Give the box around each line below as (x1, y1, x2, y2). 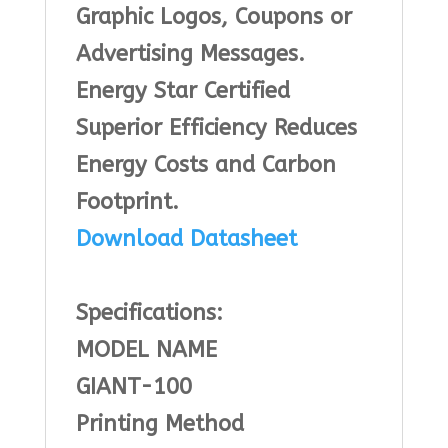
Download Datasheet (75, 226, 297, 253)
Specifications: (75, 300, 223, 327)
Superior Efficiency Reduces (75, 115, 357, 142)
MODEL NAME (75, 337, 217, 364)
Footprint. (75, 189, 179, 216)
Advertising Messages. (75, 41, 305, 68)
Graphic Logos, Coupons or (75, 4, 352, 31)
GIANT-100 (75, 374, 192, 401)
